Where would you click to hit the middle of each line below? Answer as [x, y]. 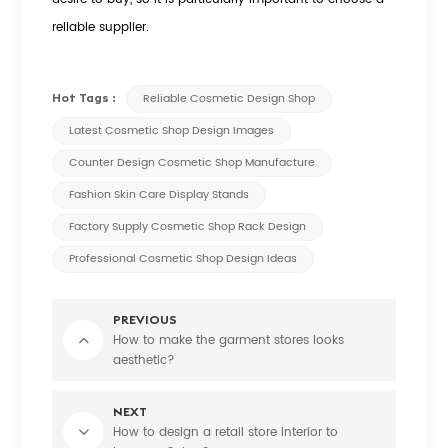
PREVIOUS [145, 320]
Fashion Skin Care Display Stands [159, 195]
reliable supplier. [101, 27]
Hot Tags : [84, 98]
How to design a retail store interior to [226, 432]
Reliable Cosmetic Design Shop [229, 99]
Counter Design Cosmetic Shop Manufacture [192, 163]
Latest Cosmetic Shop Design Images [172, 131]
